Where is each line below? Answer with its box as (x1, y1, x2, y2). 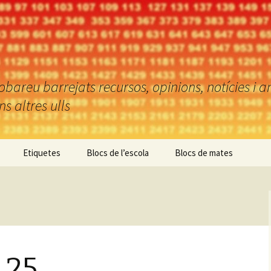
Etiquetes (23, 147, 60, 158)
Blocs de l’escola (87, 147, 149, 158)
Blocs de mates (175, 147, 233, 158)
